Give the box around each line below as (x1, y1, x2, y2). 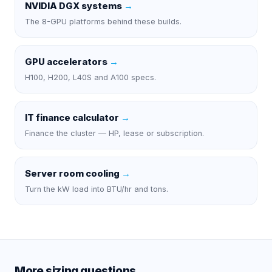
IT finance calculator (25, 112, 119, 123)
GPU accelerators (25, 56, 107, 67)
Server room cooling (25, 168, 120, 179)
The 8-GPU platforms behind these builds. (25, 16, 182, 26)
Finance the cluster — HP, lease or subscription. (25, 128, 204, 138)
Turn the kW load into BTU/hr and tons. (25, 184, 168, 194)
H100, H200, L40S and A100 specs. (25, 72, 156, 82)
